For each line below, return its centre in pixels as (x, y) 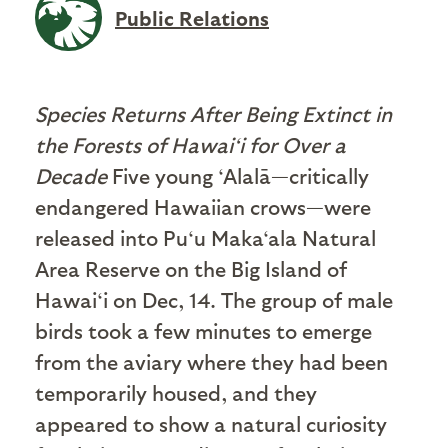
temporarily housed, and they (176, 392)
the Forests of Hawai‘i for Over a (190, 144)
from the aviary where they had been (211, 361)
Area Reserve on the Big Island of (191, 268)
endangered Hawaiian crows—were (203, 206)
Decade (71, 175)
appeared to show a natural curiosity (211, 423)
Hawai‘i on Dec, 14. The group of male (214, 299)
